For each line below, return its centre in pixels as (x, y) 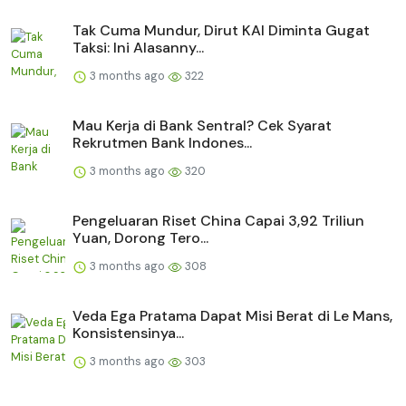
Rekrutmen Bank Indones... (162, 143)
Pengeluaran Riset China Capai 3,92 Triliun (218, 221)
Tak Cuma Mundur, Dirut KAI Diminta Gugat (221, 31)
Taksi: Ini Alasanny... (138, 48)
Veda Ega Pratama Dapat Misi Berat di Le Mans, (232, 316)
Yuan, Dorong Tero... (140, 238)
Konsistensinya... (128, 333)
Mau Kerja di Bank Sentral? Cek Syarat (202, 126)
